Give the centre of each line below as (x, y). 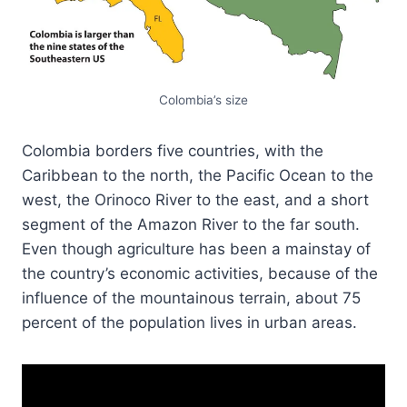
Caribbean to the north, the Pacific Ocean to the (198, 175)
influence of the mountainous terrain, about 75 (191, 298)
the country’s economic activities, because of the (200, 273)
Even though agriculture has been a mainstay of (196, 248)
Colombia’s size (203, 99)
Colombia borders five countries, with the (173, 150)
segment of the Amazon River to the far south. (191, 224)
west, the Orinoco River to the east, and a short (195, 199)
